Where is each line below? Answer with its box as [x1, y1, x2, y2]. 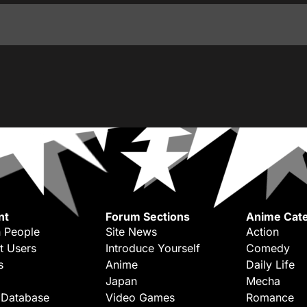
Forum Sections [106, 210, 190, 223]
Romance [246, 291, 294, 304]
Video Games [106, 291, 175, 304]
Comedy [246, 241, 290, 255]
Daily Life [246, 258, 295, 271]
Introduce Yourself [106, 241, 200, 255]
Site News [106, 225, 157, 238]
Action [246, 225, 279, 238]
